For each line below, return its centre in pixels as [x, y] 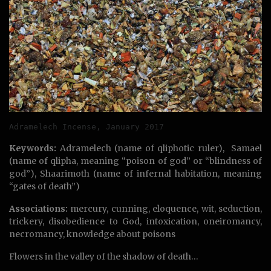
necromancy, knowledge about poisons [92, 234]
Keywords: [33, 149]
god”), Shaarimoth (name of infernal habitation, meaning [135, 174]
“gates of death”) [44, 187]
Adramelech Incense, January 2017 [87, 127]
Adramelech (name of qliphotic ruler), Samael [159, 149]
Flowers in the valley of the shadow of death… [104, 257]
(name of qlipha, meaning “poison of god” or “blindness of [135, 161]
